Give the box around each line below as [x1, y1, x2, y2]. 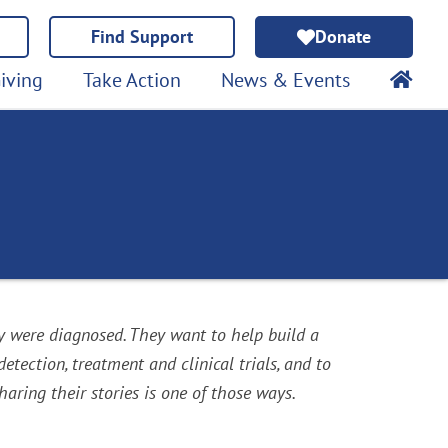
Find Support [91, 25, 193, 48]
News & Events [221, 67, 350, 93]
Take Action [83, 67, 181, 93]
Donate [315, 25, 371, 48]
